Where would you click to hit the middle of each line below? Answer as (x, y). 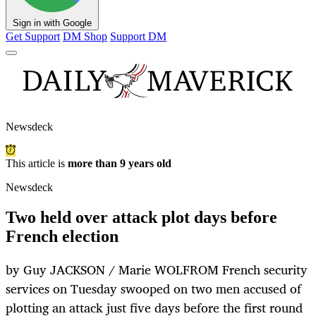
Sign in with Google (52, 23)
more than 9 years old (120, 164)
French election (62, 237)
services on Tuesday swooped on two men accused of (153, 289)
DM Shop (85, 37)
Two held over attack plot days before (141, 218)
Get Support (33, 37)
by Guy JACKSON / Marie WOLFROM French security (157, 270)
